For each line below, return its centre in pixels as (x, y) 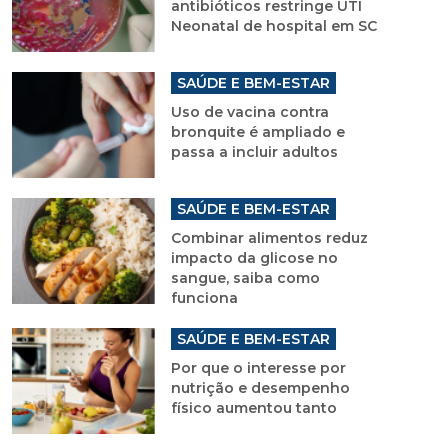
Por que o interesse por (258, 367)
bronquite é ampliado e (257, 131)
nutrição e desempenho (260, 387)
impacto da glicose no (254, 257)
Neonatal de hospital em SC (273, 25)
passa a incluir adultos (254, 151)
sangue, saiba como (245, 277)
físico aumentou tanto (253, 407)
